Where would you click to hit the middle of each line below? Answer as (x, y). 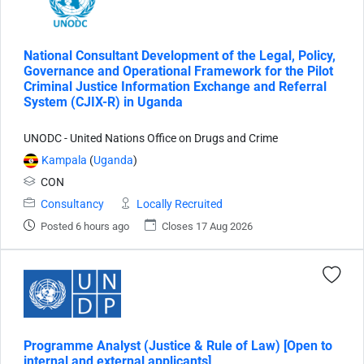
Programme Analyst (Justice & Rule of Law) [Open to (178, 345)
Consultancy (72, 204)
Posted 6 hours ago (85, 226)
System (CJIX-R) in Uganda (103, 102)
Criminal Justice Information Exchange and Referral (175, 86)
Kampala (64, 160)
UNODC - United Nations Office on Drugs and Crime (151, 138)
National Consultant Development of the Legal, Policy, (180, 55)
